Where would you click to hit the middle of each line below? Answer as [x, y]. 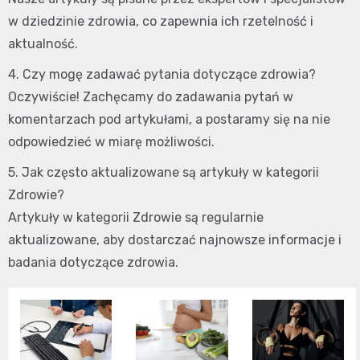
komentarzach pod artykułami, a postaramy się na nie [169, 120]
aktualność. [43, 44]
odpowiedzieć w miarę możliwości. [111, 142]
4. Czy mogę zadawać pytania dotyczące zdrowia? [162, 75]
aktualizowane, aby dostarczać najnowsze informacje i [175, 240]
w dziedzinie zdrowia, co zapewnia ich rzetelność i [161, 22]
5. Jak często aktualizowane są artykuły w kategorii [164, 173]
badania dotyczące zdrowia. [93, 263]
